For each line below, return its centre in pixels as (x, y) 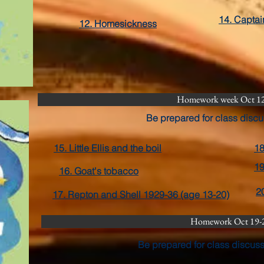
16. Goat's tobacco (99, 171)
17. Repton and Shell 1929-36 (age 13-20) (141, 194)
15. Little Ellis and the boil (108, 148)
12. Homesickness (118, 24)
